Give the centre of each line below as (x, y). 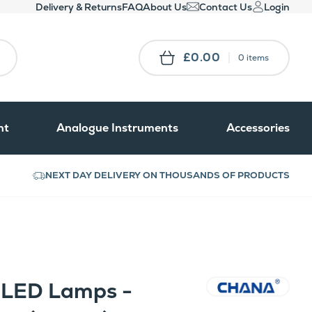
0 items (253, 57)
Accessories (258, 128)
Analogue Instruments (118, 128)
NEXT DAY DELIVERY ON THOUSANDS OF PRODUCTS (167, 175)
